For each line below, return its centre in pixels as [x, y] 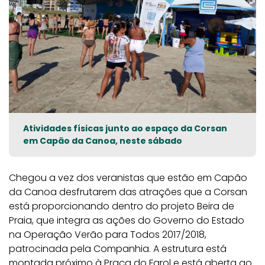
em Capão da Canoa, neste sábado [103, 141]
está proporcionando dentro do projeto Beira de [122, 206]
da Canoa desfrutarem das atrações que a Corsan [128, 192]
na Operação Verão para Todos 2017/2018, [108, 235]
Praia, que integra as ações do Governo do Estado [127, 220]
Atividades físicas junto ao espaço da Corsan [125, 128]
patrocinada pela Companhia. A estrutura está [118, 249]
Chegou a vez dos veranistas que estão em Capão [128, 178]
